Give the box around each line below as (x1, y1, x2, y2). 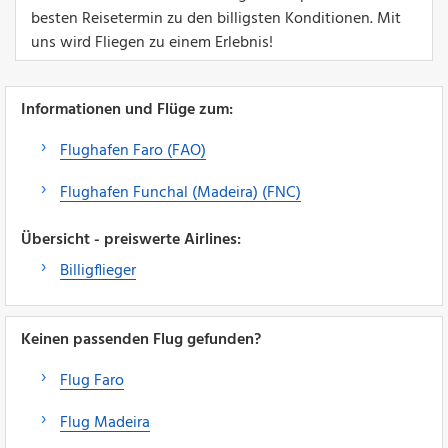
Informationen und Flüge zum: (21, 96, 233, 123)
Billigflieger (60, 257, 136, 284)
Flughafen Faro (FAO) (60, 137, 206, 164)
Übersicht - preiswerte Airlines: (21, 226, 241, 253)
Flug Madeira (60, 409, 150, 436)
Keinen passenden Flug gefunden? (21, 326, 261, 353)
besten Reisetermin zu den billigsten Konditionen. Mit (31, 5, 401, 32)
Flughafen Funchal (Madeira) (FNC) (60, 179, 301, 206)
